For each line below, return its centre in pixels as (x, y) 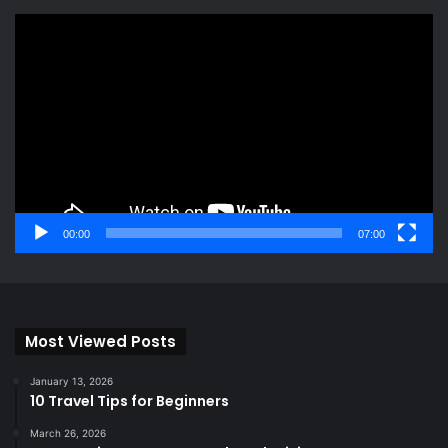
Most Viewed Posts (100, 341)
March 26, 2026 (68, 432)
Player (33, 44)
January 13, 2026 (71, 380)
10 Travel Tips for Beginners (129, 400)
